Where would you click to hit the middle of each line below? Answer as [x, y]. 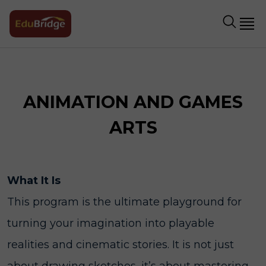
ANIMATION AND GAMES [133, 102]
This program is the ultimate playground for [124, 202]
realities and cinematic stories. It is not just [121, 245]
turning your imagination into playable [111, 223]
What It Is [34, 180]
